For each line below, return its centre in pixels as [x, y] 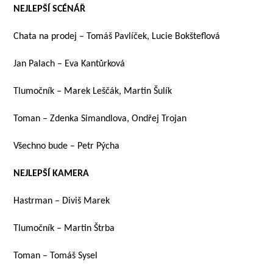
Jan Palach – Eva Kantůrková [69, 64]
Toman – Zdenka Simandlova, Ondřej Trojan [100, 119]
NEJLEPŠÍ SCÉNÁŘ [50, 9]
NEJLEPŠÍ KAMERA [51, 174]
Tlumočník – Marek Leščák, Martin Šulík [93, 91]
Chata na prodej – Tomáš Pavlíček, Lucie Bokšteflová [117, 37]
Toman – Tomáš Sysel [56, 256]
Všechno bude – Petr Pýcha [67, 146]
